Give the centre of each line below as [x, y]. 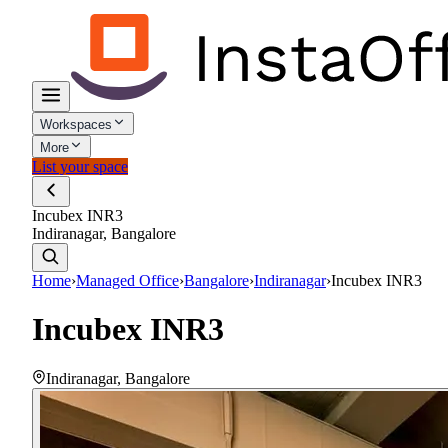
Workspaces [76, 124]
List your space [80, 166]
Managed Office [127, 280]
